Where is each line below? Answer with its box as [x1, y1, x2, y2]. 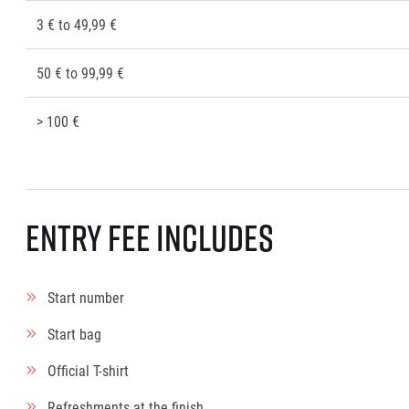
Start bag [47, 324, 101, 344]
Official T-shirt [47, 361, 129, 381]
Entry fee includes [26, 213, 274, 263]
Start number [47, 288, 124, 308]
